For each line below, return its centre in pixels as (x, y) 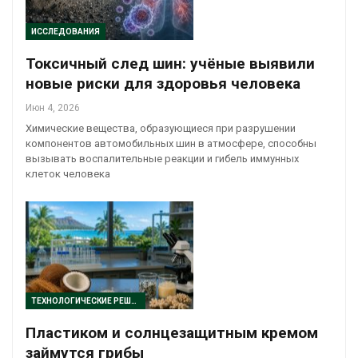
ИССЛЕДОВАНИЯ (66, 32)
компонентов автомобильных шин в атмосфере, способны (171, 144)
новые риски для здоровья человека (163, 84)
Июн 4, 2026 (53, 108)
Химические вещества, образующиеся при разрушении (161, 129)
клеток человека (68, 174)
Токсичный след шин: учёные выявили (170, 64)
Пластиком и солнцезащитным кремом (172, 332)
